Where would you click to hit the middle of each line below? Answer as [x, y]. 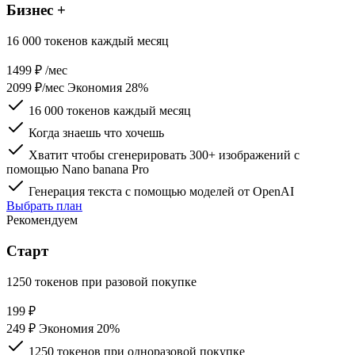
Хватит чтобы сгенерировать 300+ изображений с [164, 155]
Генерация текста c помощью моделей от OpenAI [163, 191]
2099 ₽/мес [37, 87]
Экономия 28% [108, 87]
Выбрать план [44, 205]
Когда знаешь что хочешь [96, 132]
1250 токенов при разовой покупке [101, 282]
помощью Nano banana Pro [78, 169]
